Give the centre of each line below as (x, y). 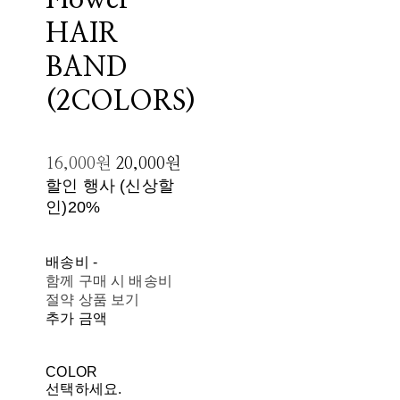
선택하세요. (84, 389)
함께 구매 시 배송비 (109, 281)
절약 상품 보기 (93, 300)
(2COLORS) (121, 102)
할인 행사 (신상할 (110, 186)
